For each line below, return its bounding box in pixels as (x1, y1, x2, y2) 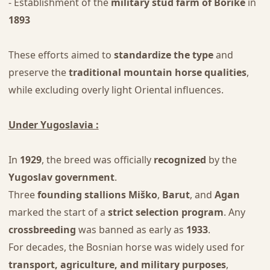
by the (206, 153, 237, 167)
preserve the (8, 66, 69, 80)
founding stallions (37, 188, 126, 202)
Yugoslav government (8, 171, 115, 184)
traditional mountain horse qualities (68, 66, 246, 80)
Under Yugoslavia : (8, 118, 99, 132)
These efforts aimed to (8, 48, 114, 62)
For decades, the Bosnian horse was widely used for (8, 240, 245, 254)
